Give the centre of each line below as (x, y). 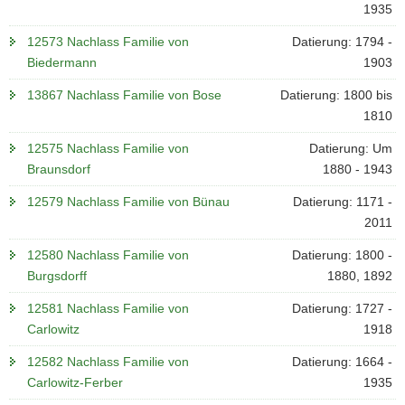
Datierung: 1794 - (342, 42)
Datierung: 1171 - (342, 202)
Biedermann (62, 62)
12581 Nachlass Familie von (108, 308)
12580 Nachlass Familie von (108, 255)
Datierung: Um (350, 148)
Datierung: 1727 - (342, 308)
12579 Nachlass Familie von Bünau (128, 202)
